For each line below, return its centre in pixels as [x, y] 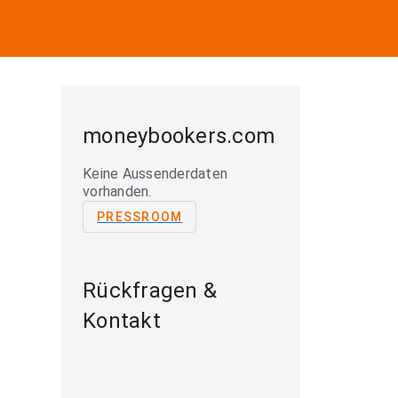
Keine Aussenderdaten [155, 174]
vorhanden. [117, 191]
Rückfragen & [150, 291]
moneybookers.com [179, 136]
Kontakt [122, 321]
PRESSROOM [140, 217]
